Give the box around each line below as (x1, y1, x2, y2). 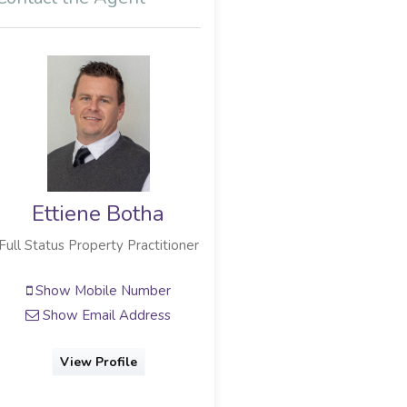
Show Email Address (39, 305, 172, 324)
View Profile (59, 353, 137, 372)
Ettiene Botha (32, 199, 165, 229)
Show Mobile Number (31, 281, 171, 300)
